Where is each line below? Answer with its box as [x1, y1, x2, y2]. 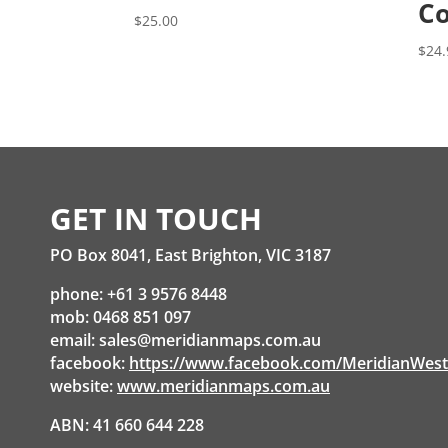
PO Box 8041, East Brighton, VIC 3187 [50, 243, 331, 266]
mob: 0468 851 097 [50, 305, 191, 328]
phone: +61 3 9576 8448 [50, 282, 227, 305]
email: [50, 328, 99, 351]
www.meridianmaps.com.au [117, 374, 330, 397]
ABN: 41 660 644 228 [50, 413, 204, 436]
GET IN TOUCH [50, 197, 262, 239]
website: [50, 374, 117, 397]
